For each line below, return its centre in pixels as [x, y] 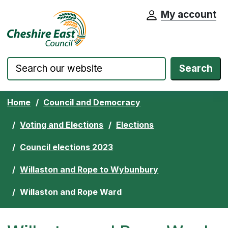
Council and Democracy [92, 102]
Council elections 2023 [67, 147]
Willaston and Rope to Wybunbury [89, 169]
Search [196, 68]
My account [188, 15]
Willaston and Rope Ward [71, 192]
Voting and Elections [62, 124]
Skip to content [47, 18]
